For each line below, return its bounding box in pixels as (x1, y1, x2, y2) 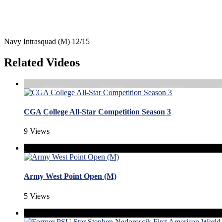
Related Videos (4, 55, 80, 69)
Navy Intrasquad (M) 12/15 (4, 37, 90, 46)
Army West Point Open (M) (24, 172, 116, 181)
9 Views (24, 127, 50, 136)
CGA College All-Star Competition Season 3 (24, 107, 171, 116)
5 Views (24, 191, 50, 200)
